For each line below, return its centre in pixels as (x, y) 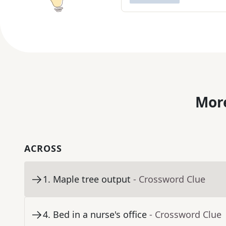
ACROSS (43, 149)
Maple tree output (92, 179)
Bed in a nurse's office (100, 215)
